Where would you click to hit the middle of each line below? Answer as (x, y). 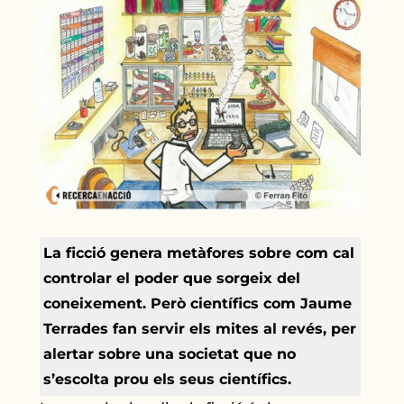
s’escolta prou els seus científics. (168, 379)
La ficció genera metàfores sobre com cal (199, 252)
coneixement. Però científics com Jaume (198, 303)
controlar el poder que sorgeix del (172, 278)
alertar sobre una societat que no (170, 353)
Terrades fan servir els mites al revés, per (200, 328)
